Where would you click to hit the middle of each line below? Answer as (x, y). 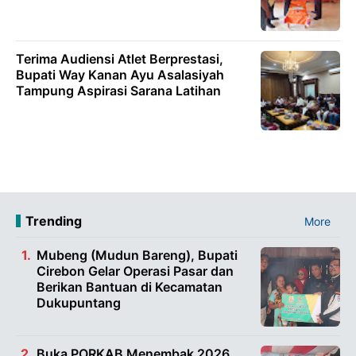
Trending (54, 221)
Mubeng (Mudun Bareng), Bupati (137, 255)
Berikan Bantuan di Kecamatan (130, 286)
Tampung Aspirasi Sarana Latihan (118, 90)
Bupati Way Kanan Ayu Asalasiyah (120, 74)
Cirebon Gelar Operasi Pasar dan (135, 271)
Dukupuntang (79, 302)
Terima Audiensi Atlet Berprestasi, (120, 58)
